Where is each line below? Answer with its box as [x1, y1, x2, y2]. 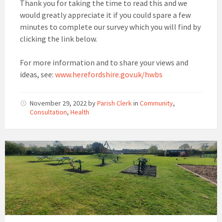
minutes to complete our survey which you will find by [20, 22, 201, 32]
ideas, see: [20, 69, 55, 80]
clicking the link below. [20, 34, 97, 44]
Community [140, 99, 173, 108]
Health [70, 108, 89, 117]
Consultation [30, 108, 67, 117]
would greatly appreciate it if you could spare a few [20, 10, 191, 20]
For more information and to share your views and [20, 57, 188, 68]
